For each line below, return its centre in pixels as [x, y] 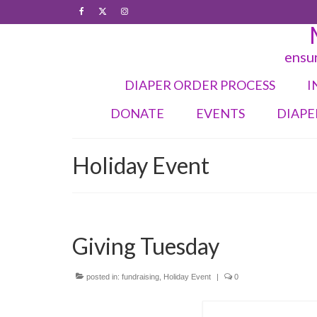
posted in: [103, 277]
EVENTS [220, 113]
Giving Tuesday [146, 246]
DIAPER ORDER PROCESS [200, 85]
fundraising [140, 277]
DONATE [137, 113]
